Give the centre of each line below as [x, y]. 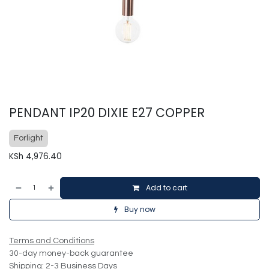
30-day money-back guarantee [71, 253]
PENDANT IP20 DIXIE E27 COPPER [107, 113]
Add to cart [166, 188]
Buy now [139, 209]
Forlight [29, 138]
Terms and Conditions [52, 241]
